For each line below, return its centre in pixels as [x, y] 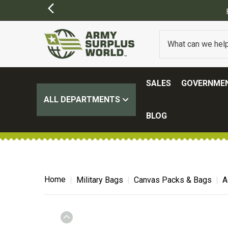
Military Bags [100, 180]
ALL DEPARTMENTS [83, 99]
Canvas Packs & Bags [173, 180]
